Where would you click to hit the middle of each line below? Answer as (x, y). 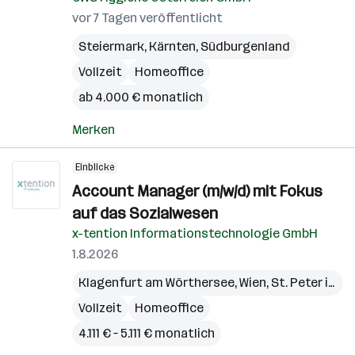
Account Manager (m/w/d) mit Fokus (197, 191)
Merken (94, 130)
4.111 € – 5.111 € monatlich (147, 333)
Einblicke (95, 167)
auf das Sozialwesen (145, 213)
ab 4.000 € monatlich (141, 97)
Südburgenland (245, 46)
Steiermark (111, 46)
